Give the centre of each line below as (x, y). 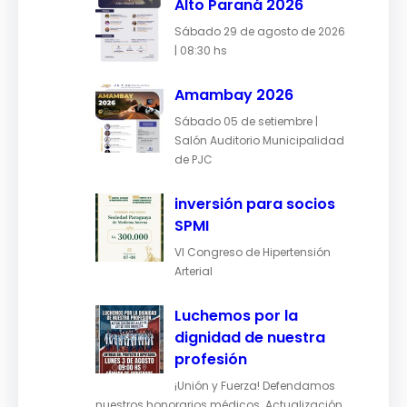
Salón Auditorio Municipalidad (259, 140)
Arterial (194, 271)
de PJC (194, 159)
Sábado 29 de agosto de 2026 (260, 31)
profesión (211, 359)
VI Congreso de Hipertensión (253, 252)
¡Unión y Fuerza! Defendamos (255, 385)
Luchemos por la (236, 315)
